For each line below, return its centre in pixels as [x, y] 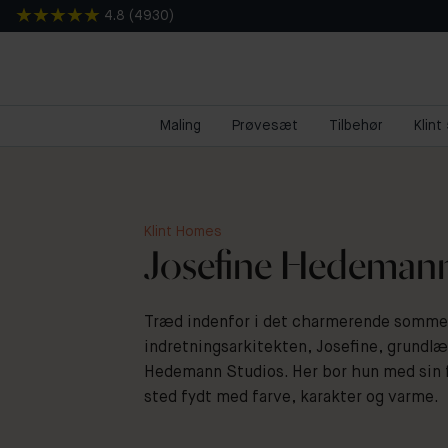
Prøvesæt [264, 126]
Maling [180, 126]
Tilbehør [355, 126]
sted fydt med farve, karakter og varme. [291, 398]
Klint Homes [183, 232]
